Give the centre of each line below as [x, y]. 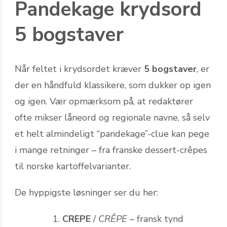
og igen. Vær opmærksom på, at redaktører [104, 101]
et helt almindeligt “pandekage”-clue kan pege [112, 134]
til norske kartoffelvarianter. [73, 166]
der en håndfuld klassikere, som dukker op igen [113, 85]
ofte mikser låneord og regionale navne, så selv [112, 117]
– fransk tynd [155, 219]
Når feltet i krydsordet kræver [79, 69]
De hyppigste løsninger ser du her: [86, 192]
